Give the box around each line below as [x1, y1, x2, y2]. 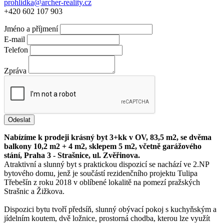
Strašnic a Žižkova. [4, 186, 64, 195]
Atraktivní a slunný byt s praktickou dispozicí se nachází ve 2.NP [4, 159, 209, 168]
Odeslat [8, 115, 30, 123]
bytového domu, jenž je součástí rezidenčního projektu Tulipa [4, 168, 197, 177]
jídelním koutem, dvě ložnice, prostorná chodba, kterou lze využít [4, 213, 210, 222]
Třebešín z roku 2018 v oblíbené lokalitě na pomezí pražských [4, 177, 200, 186]
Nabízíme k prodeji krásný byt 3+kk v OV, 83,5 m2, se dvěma [4, 132, 211, 141]
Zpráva [4, 66, 26, 75]
